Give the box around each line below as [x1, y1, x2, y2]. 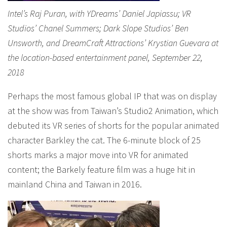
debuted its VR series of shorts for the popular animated [8, 120, 219, 131]
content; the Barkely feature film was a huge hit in [8, 164, 195, 175]
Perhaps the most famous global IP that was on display [8, 90, 217, 102]
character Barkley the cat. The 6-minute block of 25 [8, 134, 201, 146]
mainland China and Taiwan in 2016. [8, 178, 142, 190]
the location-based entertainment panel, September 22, [8, 52, 203, 63]
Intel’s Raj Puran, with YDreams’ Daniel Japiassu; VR [8, 8, 191, 19]
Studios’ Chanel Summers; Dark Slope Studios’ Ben [8, 22, 188, 34]
